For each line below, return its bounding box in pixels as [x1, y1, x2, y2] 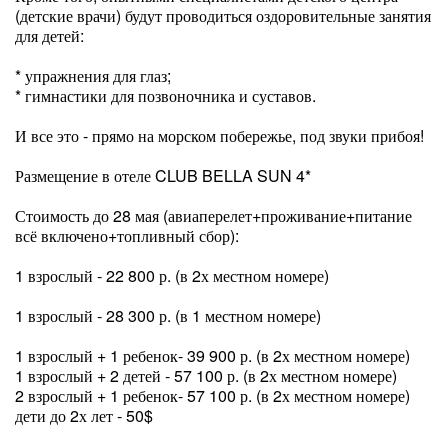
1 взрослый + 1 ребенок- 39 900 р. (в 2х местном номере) [15, 344, 410, 367]
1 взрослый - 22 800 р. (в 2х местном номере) [15, 264, 329, 287]
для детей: [15, 24, 84, 47]
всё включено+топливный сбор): [15, 224, 239, 247]
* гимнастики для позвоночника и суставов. [15, 84, 316, 107]
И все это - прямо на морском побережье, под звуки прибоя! [15, 124, 424, 147]
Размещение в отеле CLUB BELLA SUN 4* [15, 164, 311, 187]
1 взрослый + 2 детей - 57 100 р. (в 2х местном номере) [15, 364, 397, 387]
